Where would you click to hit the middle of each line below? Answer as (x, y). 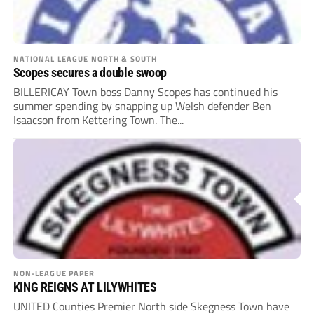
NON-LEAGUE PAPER (54, 273)
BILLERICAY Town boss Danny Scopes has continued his (145, 92)
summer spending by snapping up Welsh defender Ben (142, 106)
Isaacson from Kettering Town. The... (98, 120)
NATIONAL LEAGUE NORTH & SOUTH (85, 59)
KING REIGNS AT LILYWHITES (85, 287)
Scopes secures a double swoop (90, 73)
